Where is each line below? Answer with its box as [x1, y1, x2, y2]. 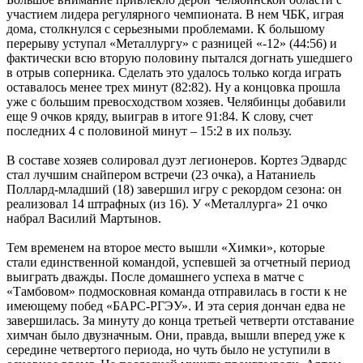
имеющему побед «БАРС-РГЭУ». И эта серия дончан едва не [6, 298, 345, 313]
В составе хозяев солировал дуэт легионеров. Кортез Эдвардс [6, 152, 347, 167]
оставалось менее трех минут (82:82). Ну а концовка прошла [6, 79, 340, 94]
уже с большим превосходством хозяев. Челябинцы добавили [6, 94, 346, 109]
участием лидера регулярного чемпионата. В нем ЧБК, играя [6, 6, 344, 21]
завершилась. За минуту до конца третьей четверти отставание [6, 313, 354, 327]
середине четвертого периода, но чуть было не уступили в [6, 342, 331, 357]
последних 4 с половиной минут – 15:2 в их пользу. [6, 123, 292, 138]
